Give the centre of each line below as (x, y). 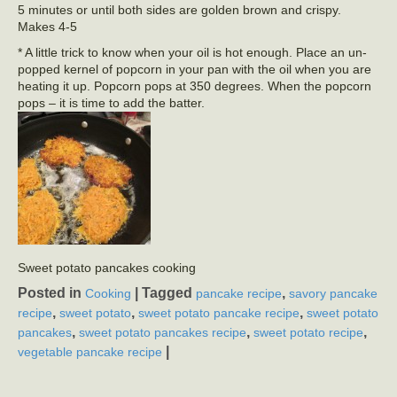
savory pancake (333, 294)
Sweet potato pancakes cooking (107, 268)
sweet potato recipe (308, 333)
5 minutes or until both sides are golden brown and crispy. (179, 10)
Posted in (51, 293)
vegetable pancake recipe (90, 352)
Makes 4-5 (47, 27)
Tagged (169, 293)
